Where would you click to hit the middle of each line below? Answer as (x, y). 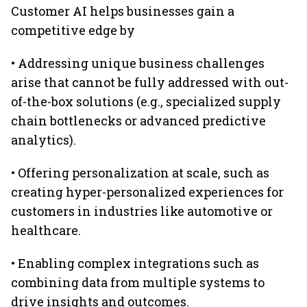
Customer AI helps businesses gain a (123, 11)
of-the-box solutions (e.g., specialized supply (146, 101)
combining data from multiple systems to (138, 282)
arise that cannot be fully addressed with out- (150, 82)
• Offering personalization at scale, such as (140, 173)
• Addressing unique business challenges (138, 63)
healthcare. (46, 230)
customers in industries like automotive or (142, 211)
